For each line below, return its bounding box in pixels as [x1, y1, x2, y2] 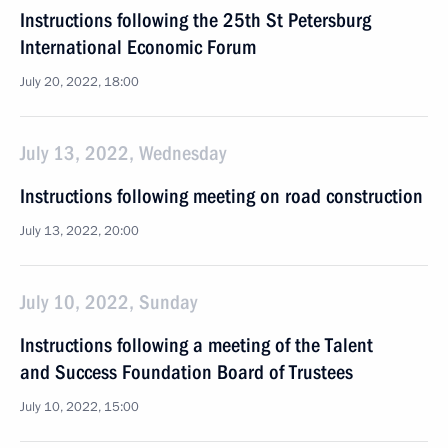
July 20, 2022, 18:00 [20, 73, 139, 91]
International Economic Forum [20, 35, 256, 59]
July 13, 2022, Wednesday [20, 141, 226, 165]
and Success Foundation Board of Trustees [20, 360, 353, 384]
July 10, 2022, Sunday [20, 290, 197, 314]
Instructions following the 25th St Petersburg [20, 8, 371, 32]
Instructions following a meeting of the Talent [20, 333, 373, 357]
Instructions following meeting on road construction [20, 184, 423, 208]
